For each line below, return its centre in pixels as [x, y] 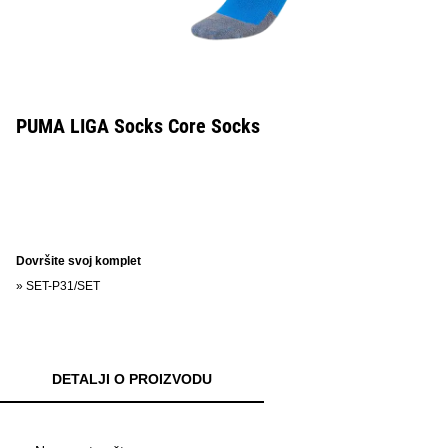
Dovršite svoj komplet [78, 261]
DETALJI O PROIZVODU [132, 379]
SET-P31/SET [63, 286]
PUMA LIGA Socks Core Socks [138, 126]
